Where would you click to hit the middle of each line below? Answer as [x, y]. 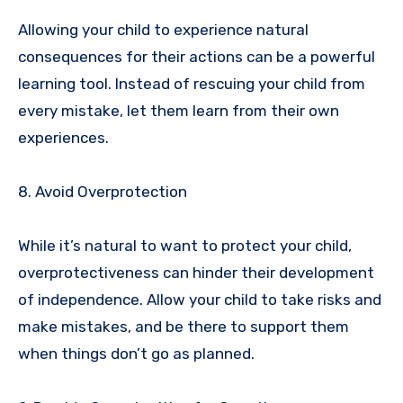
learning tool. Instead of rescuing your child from [192, 83]
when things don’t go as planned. [136, 353]
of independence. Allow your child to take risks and [200, 299]
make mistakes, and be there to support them [184, 326]
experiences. [63, 137]
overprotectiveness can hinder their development [196, 272]
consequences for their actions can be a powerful [197, 56]
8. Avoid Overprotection [103, 191]
